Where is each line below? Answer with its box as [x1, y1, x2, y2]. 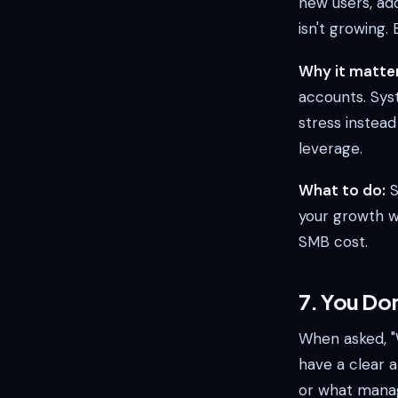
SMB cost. [298, 232, 368, 252]
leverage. [298, 138, 362, 158]
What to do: [298, 180, 386, 201]
